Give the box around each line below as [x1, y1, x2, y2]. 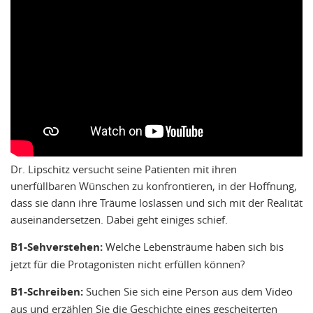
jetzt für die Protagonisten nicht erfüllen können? [10, 256, 245, 271]
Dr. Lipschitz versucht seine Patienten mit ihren [10, 161, 237, 176]
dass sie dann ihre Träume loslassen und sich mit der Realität [10, 195, 303, 210]
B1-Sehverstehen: [10, 239, 103, 254]
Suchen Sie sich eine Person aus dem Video [83, 284, 293, 298]
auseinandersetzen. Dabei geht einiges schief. [10, 212, 228, 226]
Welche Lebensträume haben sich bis [103, 239, 284, 254]
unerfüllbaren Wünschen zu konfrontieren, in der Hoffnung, [10, 178, 297, 193]
